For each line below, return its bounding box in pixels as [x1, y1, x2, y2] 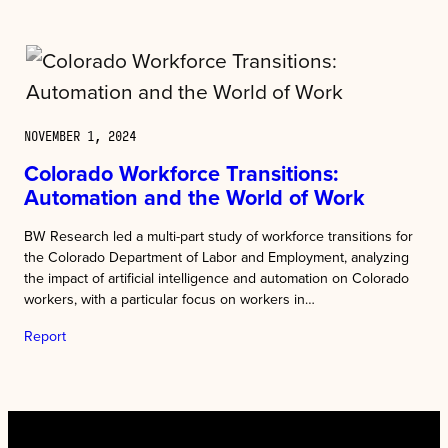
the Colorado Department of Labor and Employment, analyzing [24, 247, 409, 268]
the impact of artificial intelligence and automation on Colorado [24, 268, 409, 289]
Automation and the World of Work [24, 182, 365, 214]
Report [24, 326, 66, 347]
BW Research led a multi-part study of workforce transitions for [24, 226, 413, 247]
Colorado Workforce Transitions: [24, 158, 338, 190]
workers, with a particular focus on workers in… [24, 289, 315, 310]
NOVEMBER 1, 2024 [24, 123, 136, 148]
